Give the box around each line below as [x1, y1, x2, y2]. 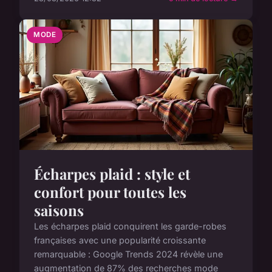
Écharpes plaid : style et [34, 163, 190, 183]
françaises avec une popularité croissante [34, 234, 206, 245]
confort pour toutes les [34, 182, 186, 202]
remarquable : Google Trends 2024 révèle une [34, 248, 223, 259]
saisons [34, 200, 84, 220]
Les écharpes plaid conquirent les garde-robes [34, 220, 226, 231]
